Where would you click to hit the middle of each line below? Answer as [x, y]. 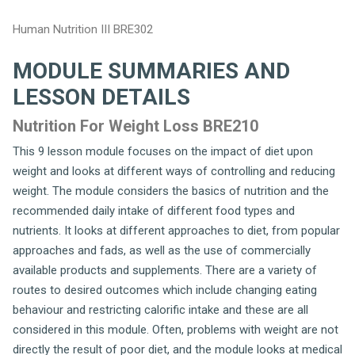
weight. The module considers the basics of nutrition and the [171, 191]
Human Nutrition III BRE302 [83, 29]
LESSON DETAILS [101, 97]
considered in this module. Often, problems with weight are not [176, 329]
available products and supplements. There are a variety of [165, 270]
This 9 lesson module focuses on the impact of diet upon [163, 151]
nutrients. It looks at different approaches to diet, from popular [176, 230]
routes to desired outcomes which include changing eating [165, 290]
